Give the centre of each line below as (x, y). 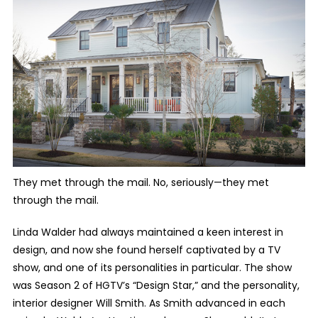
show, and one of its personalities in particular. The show (152, 267)
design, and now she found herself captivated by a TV (146, 250)
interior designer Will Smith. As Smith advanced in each (149, 303)
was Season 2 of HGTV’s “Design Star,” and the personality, (156, 285)
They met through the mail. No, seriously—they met (141, 182)
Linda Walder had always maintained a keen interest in (148, 232)
